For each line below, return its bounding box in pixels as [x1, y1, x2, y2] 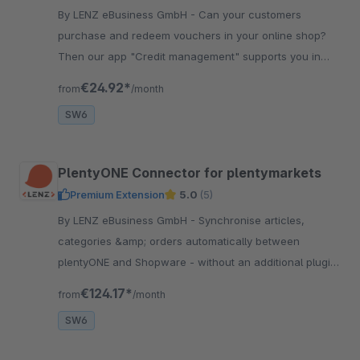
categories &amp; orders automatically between [58, 234, 300, 247]
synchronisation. [58, 297, 141, 310]
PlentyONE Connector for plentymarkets [58, 164, 321, 181]
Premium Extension [70, 187, 165, 201]
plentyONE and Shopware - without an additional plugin [58, 255, 337, 268]
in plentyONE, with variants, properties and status [58, 276, 306, 289]
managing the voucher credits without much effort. [58, 70, 314, 84]
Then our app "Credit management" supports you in [58, 49, 321, 63]
